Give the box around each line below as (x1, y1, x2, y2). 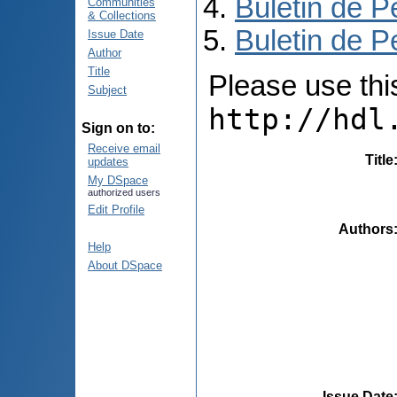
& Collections (88, 9, 156, 22)
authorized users (88, 187, 160, 198)
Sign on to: (82, 121, 155, 136)
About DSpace (88, 259, 162, 272)
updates (88, 155, 128, 168)
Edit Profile (88, 203, 144, 216)
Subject (88, 83, 127, 97)
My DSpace (88, 174, 148, 187)
